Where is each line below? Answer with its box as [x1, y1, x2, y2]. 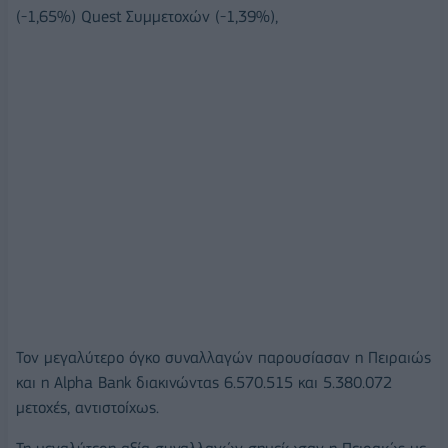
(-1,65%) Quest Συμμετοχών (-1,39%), [16, 6, 278, 26]
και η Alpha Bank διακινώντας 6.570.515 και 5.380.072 [16, 372, 392, 392]
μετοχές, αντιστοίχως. [16, 397, 159, 417]
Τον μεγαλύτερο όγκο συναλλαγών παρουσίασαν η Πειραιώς [16, 347, 431, 367]
